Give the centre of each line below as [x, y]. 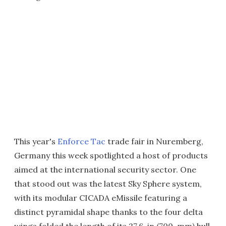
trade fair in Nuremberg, [154, 141]
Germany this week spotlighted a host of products [111, 155]
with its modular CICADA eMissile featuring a [101, 198]
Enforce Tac [81, 141]
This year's [36, 141]
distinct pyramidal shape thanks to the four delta [108, 212]
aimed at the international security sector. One [105, 169]
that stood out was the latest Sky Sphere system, [108, 184]
